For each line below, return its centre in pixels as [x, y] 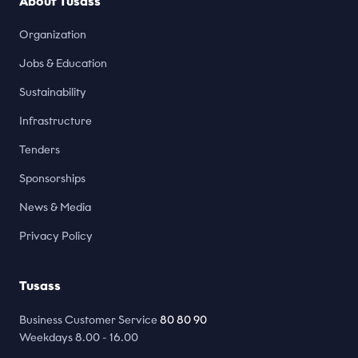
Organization [53, 35]
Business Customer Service [89, 320]
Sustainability [53, 92]
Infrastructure [56, 121]
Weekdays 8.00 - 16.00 [79, 338]
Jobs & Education [63, 64]
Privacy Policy [56, 236]
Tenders [40, 150]
